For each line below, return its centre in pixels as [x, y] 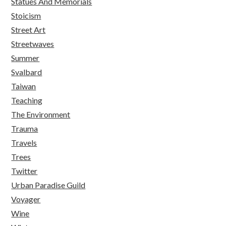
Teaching [27, 100]
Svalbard [27, 72]
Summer [25, 58]
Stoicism [26, 16]
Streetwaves [33, 44]
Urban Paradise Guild [48, 185]
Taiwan [24, 86]
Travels [24, 143]
